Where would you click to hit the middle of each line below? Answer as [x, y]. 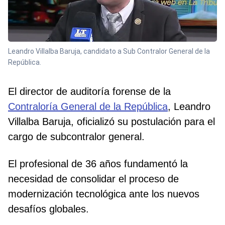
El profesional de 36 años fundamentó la [98, 164]
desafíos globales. [48, 209]
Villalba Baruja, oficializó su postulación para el [111, 122]
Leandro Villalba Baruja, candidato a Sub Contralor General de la [109, 51]
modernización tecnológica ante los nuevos [104, 194]
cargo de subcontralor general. [76, 137]
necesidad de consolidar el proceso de [93, 179]
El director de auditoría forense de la [89, 92]
